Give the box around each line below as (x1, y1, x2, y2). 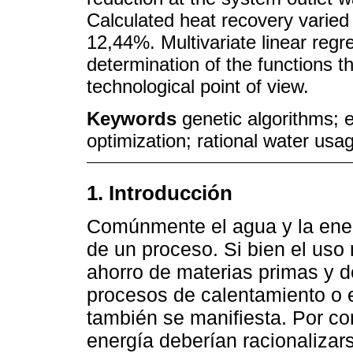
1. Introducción (87, 181, 232, 204)
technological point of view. (87, 76, 309, 98)
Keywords (87, 108, 182, 130)
